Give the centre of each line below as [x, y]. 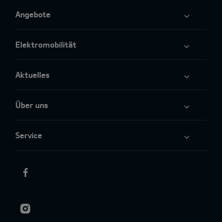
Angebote [33, 14]
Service [29, 135]
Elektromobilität [46, 44]
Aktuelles [32, 74]
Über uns [32, 105]
